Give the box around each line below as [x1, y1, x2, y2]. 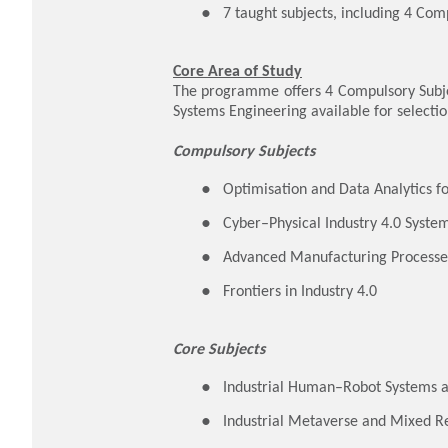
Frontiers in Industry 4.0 [223, 281, 377, 300]
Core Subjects [173, 339, 265, 358]
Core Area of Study [173, 61, 302, 80]
